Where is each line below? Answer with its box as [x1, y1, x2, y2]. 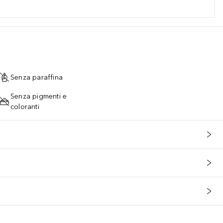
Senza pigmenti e [10, 92, 67, 101]
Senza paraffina [10, 73, 63, 82]
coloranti [10, 103, 39, 111]
